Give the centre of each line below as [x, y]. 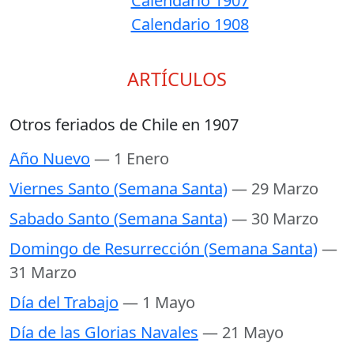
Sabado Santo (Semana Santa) [119, 218]
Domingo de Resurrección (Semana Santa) [164, 249]
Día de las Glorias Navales [104, 332]
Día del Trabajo [64, 302]
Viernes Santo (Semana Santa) [119, 188]
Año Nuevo [50, 158]
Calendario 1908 [190, 24]
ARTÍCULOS [177, 79]
